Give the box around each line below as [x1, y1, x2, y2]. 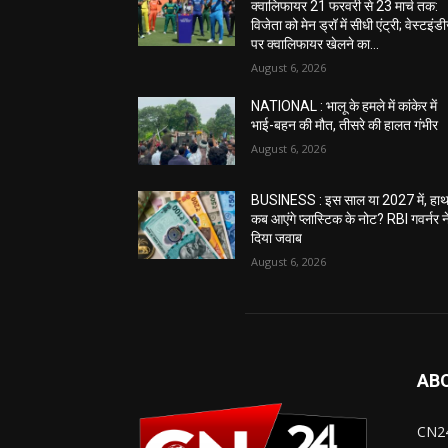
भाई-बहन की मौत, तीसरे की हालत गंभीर [251, 117, 439, 134]
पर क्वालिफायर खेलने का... [251, 36, 380, 53]
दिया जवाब [251, 230, 303, 247]
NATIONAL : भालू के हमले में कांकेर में [251, 98, 438, 115]
